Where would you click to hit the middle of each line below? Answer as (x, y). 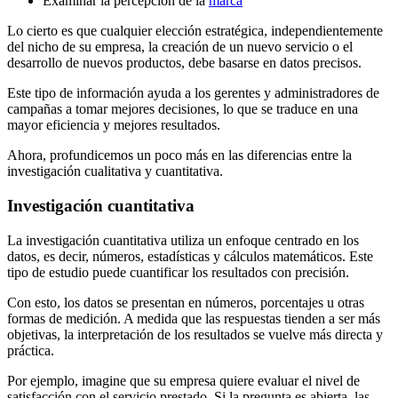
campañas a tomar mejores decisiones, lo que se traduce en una (183, 109)
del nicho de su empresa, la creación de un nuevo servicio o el (180, 47)
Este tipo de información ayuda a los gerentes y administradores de (193, 93)
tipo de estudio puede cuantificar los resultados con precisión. (178, 272)
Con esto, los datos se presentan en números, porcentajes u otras (186, 302)
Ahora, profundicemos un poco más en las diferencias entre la (179, 155)
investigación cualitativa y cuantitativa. (115, 171)
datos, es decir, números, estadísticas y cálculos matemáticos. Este (190, 256)
